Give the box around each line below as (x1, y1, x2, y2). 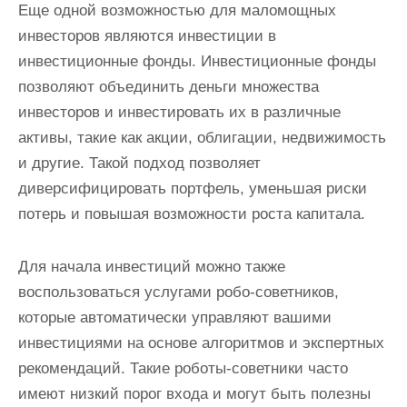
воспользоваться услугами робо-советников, (18, 283, 339, 301)
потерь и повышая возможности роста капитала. (18, 204, 365, 223)
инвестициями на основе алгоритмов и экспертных (18, 333, 384, 352)
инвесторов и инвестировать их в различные (18, 103, 341, 121)
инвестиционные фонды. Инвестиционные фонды (18, 52, 376, 70)
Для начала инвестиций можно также (18, 257, 285, 275)
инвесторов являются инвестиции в (18, 26, 276, 45)
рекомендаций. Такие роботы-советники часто (18, 359, 348, 377)
